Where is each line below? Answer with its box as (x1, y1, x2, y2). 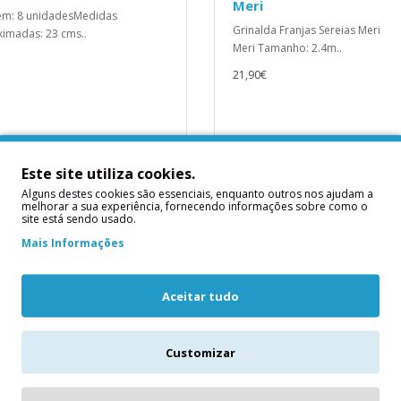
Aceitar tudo (162, 287, 239, 304)
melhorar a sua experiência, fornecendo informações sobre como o (21, 198, 368, 214)
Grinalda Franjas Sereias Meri (233, 22, 380, 38)
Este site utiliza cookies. (21, 163, 195, 183)
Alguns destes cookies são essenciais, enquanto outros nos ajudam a (21, 185, 373, 201)
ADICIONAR (246, 156, 309, 171)
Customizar (166, 344, 235, 361)
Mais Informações (21, 235, 124, 251)
